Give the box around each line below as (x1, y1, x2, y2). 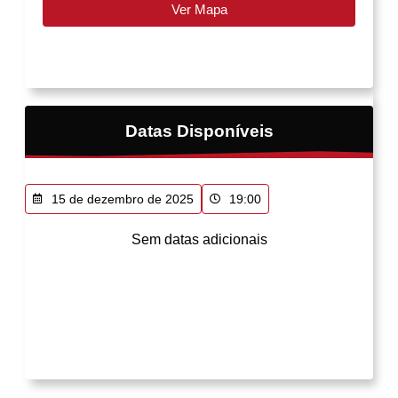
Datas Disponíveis (124, 121, 274, 140)
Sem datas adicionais (131, 231, 267, 247)
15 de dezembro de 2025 (52, 191, 194, 206)
